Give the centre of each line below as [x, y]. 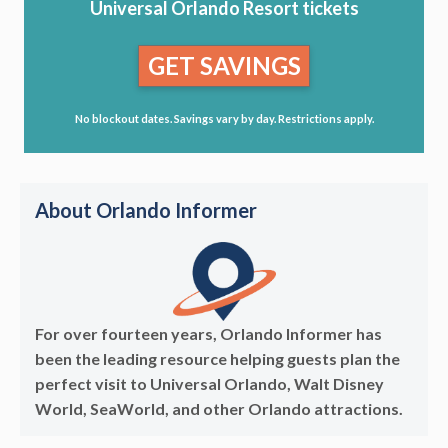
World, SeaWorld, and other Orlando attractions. [219, 409]
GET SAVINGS [224, 65]
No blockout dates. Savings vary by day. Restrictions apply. [224, 119]
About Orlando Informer [146, 209]
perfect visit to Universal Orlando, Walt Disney [209, 384]
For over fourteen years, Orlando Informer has [208, 334]
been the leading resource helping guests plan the [217, 359]
